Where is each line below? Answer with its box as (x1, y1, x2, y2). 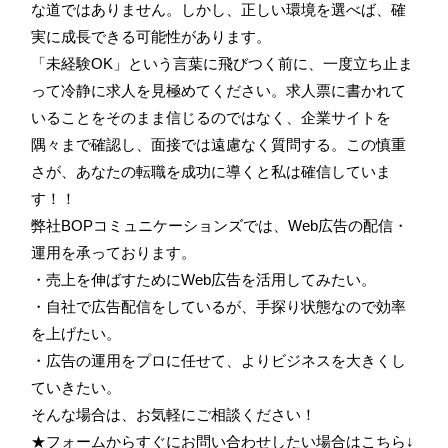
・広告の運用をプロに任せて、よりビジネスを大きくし (31, 351, 406, 369)
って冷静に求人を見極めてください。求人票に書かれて (31, 81, 406, 99)
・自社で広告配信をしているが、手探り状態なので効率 (31, 297, 406, 315)
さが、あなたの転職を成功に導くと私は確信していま (31, 162, 391, 180)
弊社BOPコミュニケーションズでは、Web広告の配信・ (31, 216, 408, 234)
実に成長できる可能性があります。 (31, 27, 271, 45)
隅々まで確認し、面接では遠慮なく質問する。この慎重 (31, 135, 406, 153)
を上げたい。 (31, 324, 121, 342)
